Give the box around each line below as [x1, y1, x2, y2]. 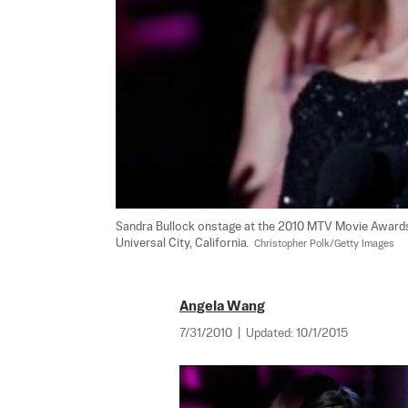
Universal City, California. [116, 237, 254, 250]
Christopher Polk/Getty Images [254, 238, 394, 250]
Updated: [246, 327, 296, 340]
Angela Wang [179, 299, 265, 313]
